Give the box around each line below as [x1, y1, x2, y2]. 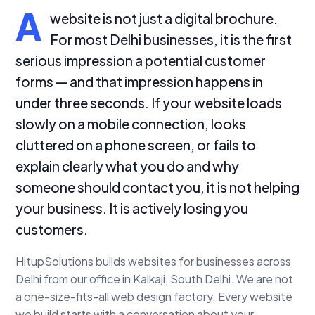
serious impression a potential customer [15, 51, 266, 69]
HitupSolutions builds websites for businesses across [15, 254, 291, 269]
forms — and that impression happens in [15, 72, 263, 90]
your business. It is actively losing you [15, 199, 248, 217]
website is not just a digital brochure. [50, 9, 278, 27]
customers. [15, 220, 88, 238]
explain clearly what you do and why [15, 157, 239, 174]
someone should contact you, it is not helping [15, 178, 300, 195]
